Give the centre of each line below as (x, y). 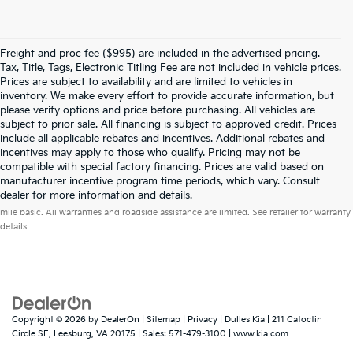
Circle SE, (32, 333)
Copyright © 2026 (50, 319)
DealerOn (120, 319)
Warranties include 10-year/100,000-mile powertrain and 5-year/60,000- (199, 181)
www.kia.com (261, 333)
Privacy (203, 319)
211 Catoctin (296, 319)
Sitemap (163, 319)
